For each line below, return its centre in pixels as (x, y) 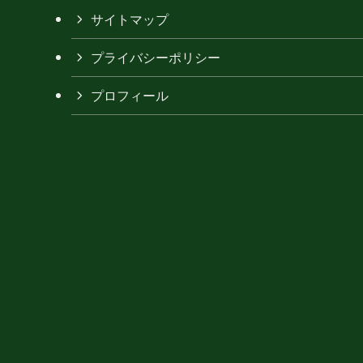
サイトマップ (130, 19)
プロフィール (130, 95)
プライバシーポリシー (156, 57)
